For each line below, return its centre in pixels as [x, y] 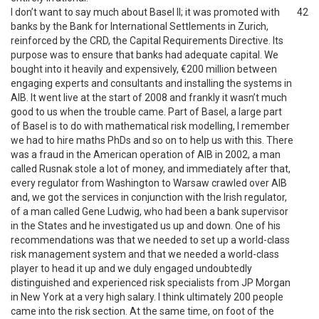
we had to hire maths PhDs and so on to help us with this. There [152, 140]
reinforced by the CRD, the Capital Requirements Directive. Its [147, 41]
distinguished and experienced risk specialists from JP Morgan [151, 283]
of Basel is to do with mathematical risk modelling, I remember [150, 126]
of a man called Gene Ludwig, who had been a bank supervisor [150, 211]
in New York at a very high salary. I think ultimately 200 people [147, 297]
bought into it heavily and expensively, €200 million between [144, 69]
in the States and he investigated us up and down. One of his [146, 226]
